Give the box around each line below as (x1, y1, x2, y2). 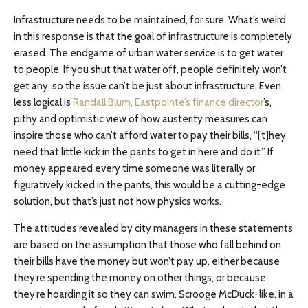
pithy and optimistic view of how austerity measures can (14, 113, 267, 125)
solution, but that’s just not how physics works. (14, 195, 221, 208)
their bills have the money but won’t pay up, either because (14, 255, 280, 267)
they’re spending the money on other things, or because (14, 272, 266, 284)
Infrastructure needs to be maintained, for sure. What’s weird (14, 14, 286, 26)
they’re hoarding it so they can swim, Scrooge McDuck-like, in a (14, 288, 294, 300)
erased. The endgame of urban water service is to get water (14, 47, 283, 59)
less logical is (14, 96, 73, 109)
